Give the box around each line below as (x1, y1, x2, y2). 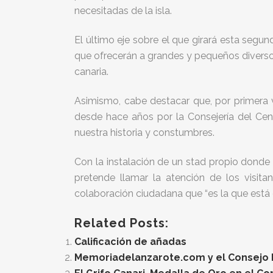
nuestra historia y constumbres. (74, 127, 214, 138)
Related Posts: (74, 216, 169, 230)
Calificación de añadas (74, 236, 186, 247)
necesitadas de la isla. (74, 5, 172, 16)
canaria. (74, 66, 111, 77)
